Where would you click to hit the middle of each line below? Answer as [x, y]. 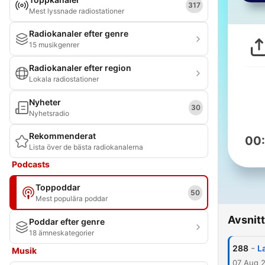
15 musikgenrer [54, 45]
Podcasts [31, 164]
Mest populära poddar [72, 198]
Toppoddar [58, 187]
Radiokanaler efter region [80, 68]
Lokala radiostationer [64, 79]
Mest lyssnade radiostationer [77, 11]
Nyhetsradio [49, 113]
